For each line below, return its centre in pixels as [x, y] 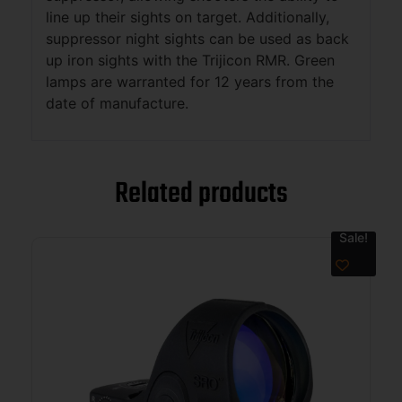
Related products [201, 195]
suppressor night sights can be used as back [197, 38]
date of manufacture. [117, 103]
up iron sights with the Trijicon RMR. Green [190, 60]
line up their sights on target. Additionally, [188, 17]
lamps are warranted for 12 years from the [190, 81]
